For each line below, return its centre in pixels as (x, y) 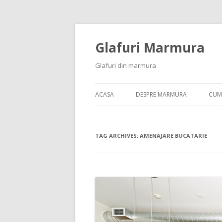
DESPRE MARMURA (161, 94)
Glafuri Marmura (150, 48)
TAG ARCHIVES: (117, 136)
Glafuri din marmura (126, 65)
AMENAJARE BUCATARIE (173, 136)
